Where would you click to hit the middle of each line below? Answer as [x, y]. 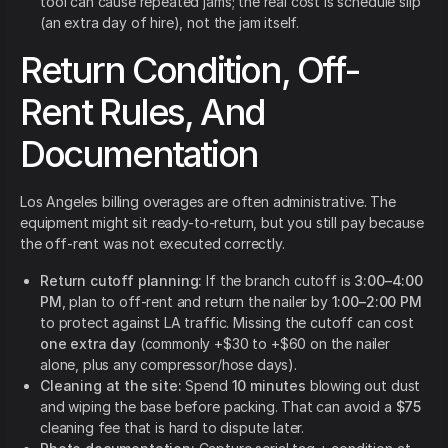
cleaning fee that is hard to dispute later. [172, 428]
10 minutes [268, 386]
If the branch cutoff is [278, 281]
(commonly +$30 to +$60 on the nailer [263, 344]
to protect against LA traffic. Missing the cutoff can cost [227, 323]
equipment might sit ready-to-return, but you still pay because [222, 223]
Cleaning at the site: [111, 386]
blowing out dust [363, 386]
